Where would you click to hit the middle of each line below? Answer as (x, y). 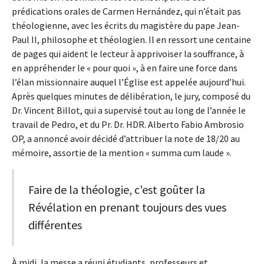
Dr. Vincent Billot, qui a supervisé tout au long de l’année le (129, 110)
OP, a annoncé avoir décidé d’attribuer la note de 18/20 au (126, 139)
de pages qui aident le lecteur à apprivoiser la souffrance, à (128, 54)
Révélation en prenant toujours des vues (127, 207)
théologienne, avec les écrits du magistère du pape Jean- (126, 26)
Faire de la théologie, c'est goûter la (117, 190)
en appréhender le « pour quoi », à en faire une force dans (125, 68)
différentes (55, 225)
